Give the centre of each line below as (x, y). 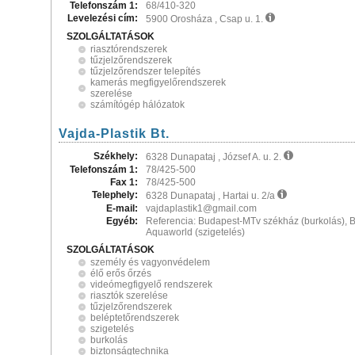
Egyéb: (122, 221)
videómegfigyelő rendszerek (151, 284)
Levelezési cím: (103, 18)
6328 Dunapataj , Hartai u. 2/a (212, 196)
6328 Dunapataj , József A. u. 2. (215, 157)
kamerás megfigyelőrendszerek (158, 82)
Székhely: (116, 156)
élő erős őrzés (121, 273)
